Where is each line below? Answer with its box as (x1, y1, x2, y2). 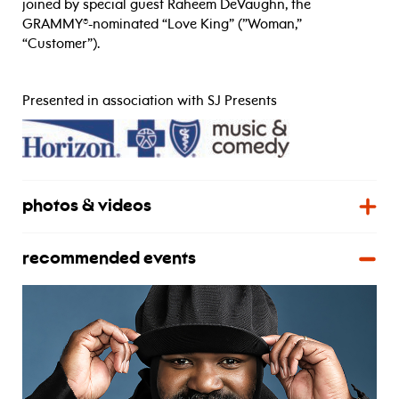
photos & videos (22, 198, 151, 216)
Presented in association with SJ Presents (22, 93, 277, 110)
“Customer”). (22, 36, 100, 53)
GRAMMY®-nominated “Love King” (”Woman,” (22, 16, 302, 33)
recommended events (22, 250, 196, 269)
